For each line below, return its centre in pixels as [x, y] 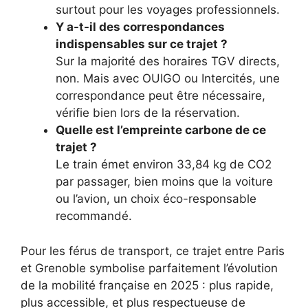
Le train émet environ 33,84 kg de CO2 [164, 165]
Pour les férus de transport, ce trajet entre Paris [153, 251]
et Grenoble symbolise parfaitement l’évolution [149, 268]
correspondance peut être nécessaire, [161, 96]
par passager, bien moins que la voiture [164, 182]
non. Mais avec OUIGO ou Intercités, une [168, 79]
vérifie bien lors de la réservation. [148, 113]
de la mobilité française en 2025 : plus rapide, [147, 285]
